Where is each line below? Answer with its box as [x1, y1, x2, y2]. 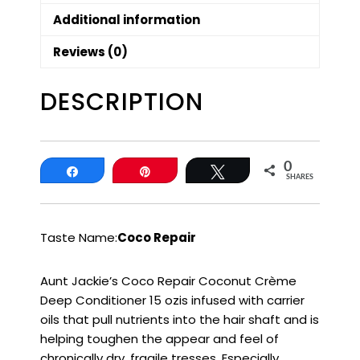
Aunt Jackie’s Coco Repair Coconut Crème [40, 272, 297, 290]
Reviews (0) [53, 43, 128, 60]
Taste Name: [40, 229, 117, 247]
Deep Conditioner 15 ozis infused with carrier [40, 292, 305, 309]
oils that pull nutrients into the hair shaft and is [40, 311, 319, 329]
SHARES [285, 174, 313, 182]
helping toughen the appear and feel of [40, 330, 279, 348]
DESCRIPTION [40, 85, 203, 120]
